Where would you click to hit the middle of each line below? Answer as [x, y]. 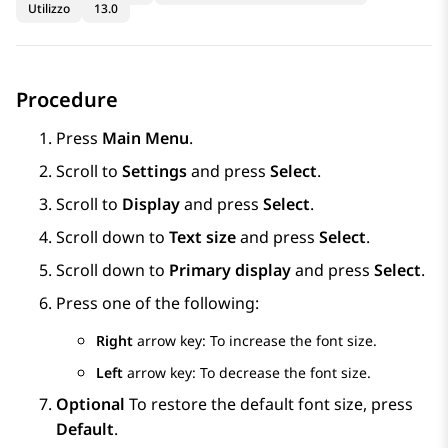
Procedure [67, 100]
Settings [154, 171]
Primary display [230, 270]
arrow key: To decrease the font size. [247, 373]
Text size [202, 237]
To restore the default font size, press [271, 404]
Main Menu [145, 138]
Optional [92, 404]
